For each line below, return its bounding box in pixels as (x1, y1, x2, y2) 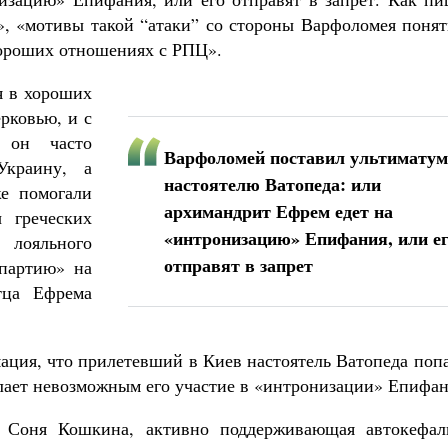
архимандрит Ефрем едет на (164, 198, 393, 224)
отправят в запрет (164, 252, 313, 278)
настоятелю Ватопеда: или (164, 171, 381, 197)
